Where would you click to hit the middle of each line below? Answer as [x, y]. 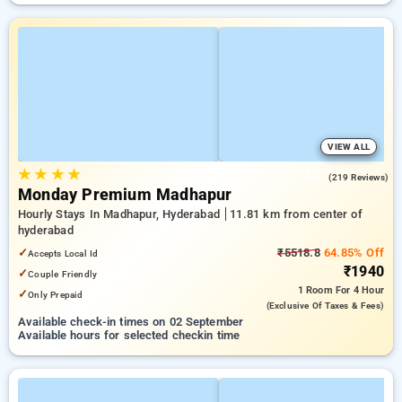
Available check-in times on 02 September [131, 322]
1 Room [316, 290]
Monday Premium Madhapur [125, 195]
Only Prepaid [56, 295]
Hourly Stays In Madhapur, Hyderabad [121, 214]
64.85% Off [352, 253]
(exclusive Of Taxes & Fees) [325, 306]
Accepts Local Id [63, 253]
